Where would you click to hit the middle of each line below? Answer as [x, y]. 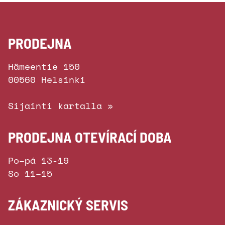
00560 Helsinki [47, 79]
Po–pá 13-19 [38, 160]
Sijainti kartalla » [61, 105]
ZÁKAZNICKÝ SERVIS [68, 205]
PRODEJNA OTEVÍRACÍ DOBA [90, 137]
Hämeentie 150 [44, 66]
